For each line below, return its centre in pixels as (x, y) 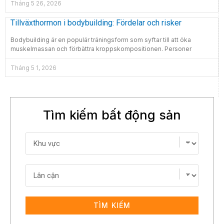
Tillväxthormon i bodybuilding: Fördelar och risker (96, 22)
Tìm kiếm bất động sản (112, 115)
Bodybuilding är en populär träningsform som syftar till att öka (101, 39)
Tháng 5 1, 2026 (33, 67)
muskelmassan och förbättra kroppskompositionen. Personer (101, 48)
